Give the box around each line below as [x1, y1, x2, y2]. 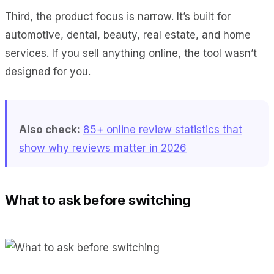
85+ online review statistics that [83, 123, 242, 136]
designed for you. [5, 65, 91, 78]
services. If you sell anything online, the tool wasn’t [5, 46, 257, 59]
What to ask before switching [5, 191, 191, 208]
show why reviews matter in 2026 [19, 141, 187, 154]
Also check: [19, 123, 80, 136]
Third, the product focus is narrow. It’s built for [5, 10, 231, 23]
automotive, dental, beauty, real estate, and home [5, 28, 251, 41]
